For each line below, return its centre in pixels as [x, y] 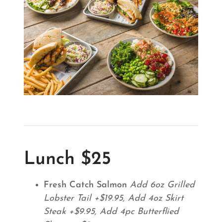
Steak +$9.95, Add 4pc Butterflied [111, 212]
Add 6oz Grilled [162, 185]
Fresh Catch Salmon [85, 185]
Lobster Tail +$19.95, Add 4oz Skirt [113, 198]
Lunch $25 [67, 159]
